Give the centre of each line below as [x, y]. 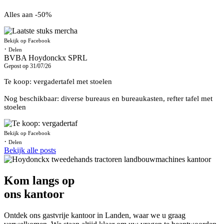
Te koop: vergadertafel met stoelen [58, 81]
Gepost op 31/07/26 [27, 66]
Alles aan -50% [28, 14]
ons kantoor [34, 194]
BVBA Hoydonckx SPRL [46, 57]
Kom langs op [39, 180]
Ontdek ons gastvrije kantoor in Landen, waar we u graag [95, 215]
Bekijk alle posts [30, 150]
